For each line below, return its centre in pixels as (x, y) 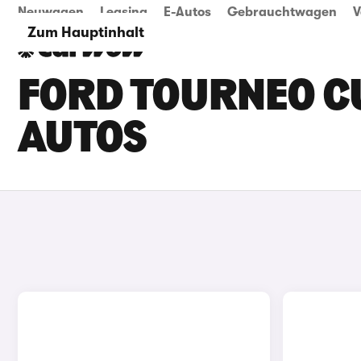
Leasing (124, 12)
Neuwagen (51, 12)
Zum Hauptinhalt (85, 32)
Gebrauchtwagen (282, 12)
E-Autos (187, 12)
